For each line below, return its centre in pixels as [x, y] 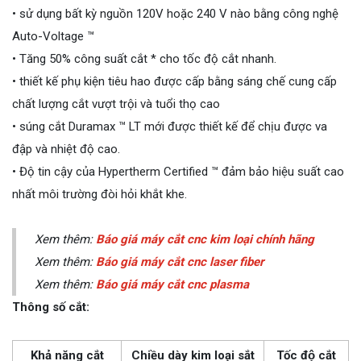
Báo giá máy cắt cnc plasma [172, 284]
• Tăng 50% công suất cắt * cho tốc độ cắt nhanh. [144, 59]
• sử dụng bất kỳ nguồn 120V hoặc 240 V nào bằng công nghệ [175, 14]
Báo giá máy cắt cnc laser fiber [179, 262]
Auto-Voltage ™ [53, 36]
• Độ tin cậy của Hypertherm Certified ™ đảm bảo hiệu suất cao [178, 172]
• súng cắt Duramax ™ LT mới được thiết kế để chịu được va [170, 127]
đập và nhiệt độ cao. [66, 149]
